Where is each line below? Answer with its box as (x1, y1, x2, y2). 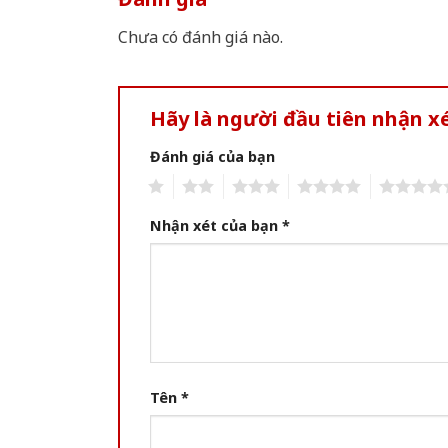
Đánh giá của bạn (150, 147, 275, 167)
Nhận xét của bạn (150, 215, 282, 235)
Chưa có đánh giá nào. (118, 26, 283, 49)
